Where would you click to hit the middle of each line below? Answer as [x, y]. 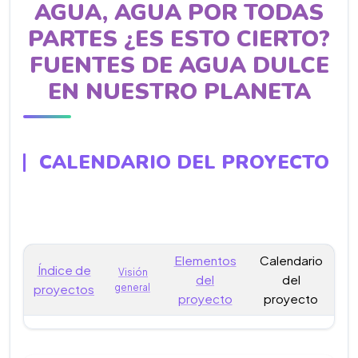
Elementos [205, 260]
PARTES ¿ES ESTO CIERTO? [179, 39]
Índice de [64, 270]
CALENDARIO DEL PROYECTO [184, 162]
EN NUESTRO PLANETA [179, 92]
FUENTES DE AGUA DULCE [179, 66]
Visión [133, 272]
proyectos [64, 289]
